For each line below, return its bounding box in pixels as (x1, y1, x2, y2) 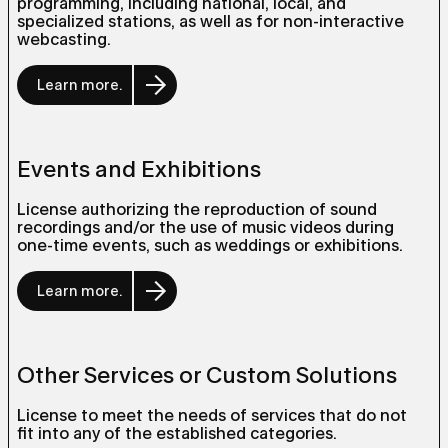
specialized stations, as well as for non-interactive (17, 12, 404, 31)
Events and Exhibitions (17, 156, 261, 182)
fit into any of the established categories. (17, 424, 337, 443)
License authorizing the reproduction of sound (17, 200, 377, 219)
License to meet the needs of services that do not (17, 406, 407, 425)
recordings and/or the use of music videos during (17, 218, 394, 237)
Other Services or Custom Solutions (17, 362, 397, 388)
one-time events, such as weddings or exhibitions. (17, 236, 403, 255)
